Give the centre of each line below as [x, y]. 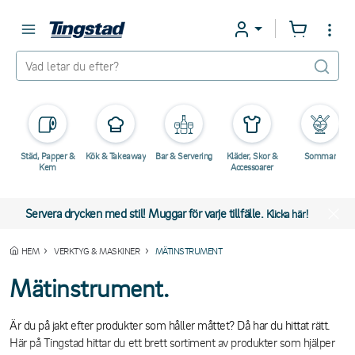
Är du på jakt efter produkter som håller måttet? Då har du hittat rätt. [170, 325]
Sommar [320, 156]
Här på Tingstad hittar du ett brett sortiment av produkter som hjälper [172, 342]
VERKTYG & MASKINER [97, 251]
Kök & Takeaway [116, 156]
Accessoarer [252, 167]
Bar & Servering [184, 156]
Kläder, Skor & [252, 156]
